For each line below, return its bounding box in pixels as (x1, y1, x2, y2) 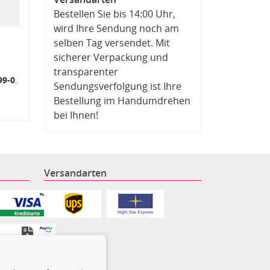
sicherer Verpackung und (54, 51, 168, 64)
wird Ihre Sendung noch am (54, 22, 179, 35)
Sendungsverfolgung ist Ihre (54, 80, 181, 93)
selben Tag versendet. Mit (54, 36, 170, 49)
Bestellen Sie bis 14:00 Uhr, (54, 7, 175, 20)
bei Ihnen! (54, 108, 98, 122)
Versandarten (44, 166, 107, 180)
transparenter (54, 65, 118, 78)
